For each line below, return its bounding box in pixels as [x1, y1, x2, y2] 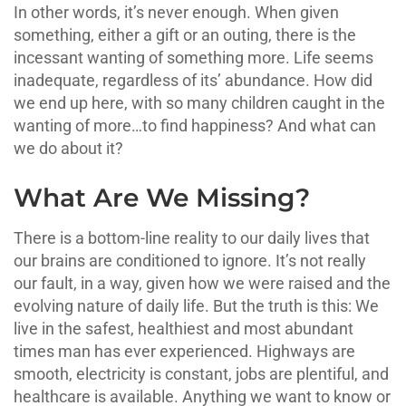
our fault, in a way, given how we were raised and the [14, 273, 391, 293]
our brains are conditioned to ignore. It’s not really [14, 250, 366, 270]
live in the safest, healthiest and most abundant [14, 318, 353, 338]
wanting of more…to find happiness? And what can [14, 115, 376, 135]
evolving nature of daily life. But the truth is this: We [14, 295, 379, 315]
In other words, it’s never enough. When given [14, 2, 339, 22]
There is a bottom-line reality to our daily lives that [14, 227, 370, 247]
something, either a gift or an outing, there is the [14, 24, 356, 44]
